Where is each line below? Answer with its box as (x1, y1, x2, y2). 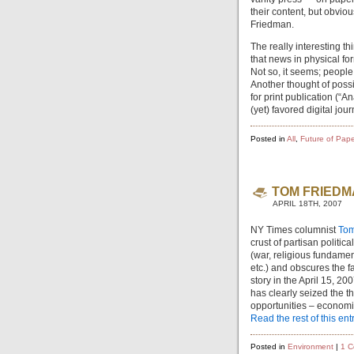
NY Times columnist (250, 224, 338, 235)
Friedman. (250, 19, 294, 31)
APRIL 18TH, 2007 (273, 198, 342, 208)
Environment (288, 342, 333, 352)
